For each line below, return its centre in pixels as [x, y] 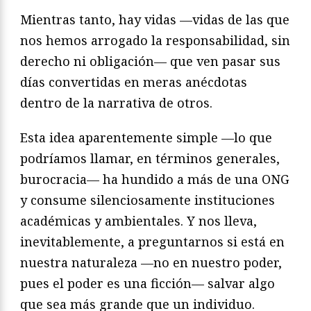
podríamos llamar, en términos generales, [150, 159]
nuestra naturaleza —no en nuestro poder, [151, 263]
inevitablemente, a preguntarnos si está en [152, 242]
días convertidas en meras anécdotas [134, 82]
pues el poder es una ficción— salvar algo [148, 284]
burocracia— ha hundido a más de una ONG [155, 179]
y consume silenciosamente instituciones [148, 200]
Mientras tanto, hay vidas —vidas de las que [155, 20]
